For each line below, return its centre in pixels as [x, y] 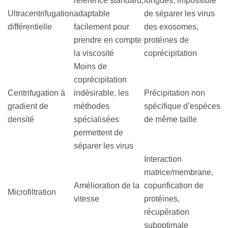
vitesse [87, 199]
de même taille [170, 120]
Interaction [163, 159]
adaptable [92, 14]
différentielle [30, 27]
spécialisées [96, 120]
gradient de [28, 106]
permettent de [98, 133]
